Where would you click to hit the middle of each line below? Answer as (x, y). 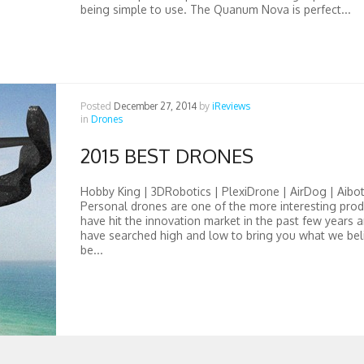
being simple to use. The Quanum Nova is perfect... (215, 9)
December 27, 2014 (155, 106)
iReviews (231, 106)
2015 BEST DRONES (167, 156)
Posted (97, 106)
